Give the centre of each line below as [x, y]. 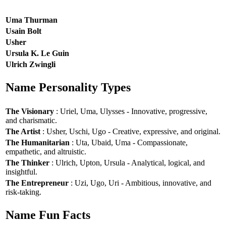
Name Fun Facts [48, 215]
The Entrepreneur [37, 183]
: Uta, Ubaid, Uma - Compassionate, [129, 142]
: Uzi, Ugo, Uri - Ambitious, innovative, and [140, 183]
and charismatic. [31, 120]
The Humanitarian [38, 142]
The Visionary [30, 111]
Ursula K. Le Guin [37, 53]
